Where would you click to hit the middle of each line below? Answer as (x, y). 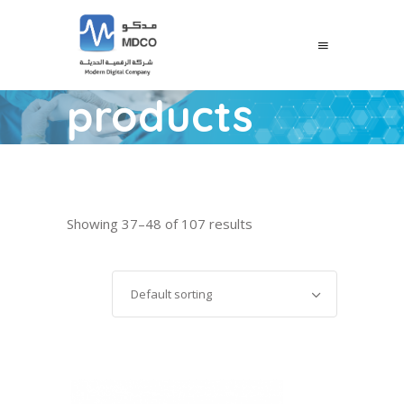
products (160, 116)
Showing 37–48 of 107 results (160, 223)
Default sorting (171, 294)
